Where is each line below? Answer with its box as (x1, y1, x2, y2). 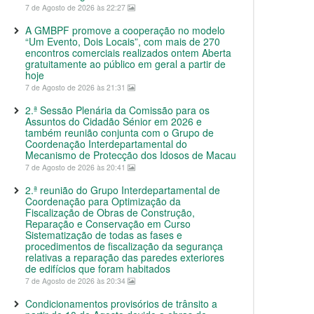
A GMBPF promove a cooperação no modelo (25, 23, 225, 37)
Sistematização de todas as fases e (25, 228, 182, 242)
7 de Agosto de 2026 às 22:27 (25, 2, 128, 13)
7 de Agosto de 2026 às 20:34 (25, 275, 128, 286)
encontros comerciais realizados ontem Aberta (25, 46, 231, 60)
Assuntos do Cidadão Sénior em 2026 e (25, 114, 202, 128)
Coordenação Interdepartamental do (25, 137, 187, 151)
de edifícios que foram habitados (25, 261, 170, 275)
